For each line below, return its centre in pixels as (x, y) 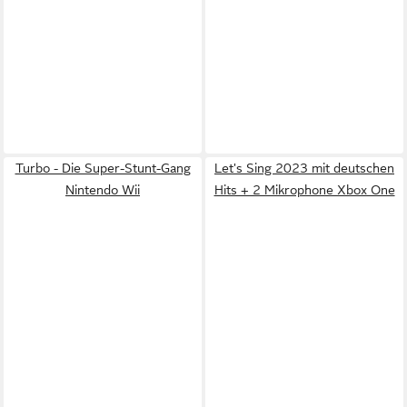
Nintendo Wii (103, 190)
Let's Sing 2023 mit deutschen (304, 168)
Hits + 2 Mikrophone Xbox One (304, 190)
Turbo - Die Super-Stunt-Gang (103, 168)
